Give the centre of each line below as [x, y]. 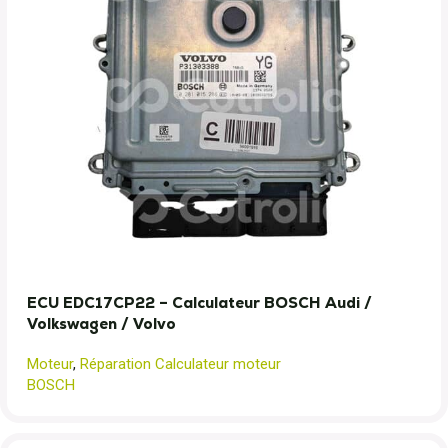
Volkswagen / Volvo [101, 323]
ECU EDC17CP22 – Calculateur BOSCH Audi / [199, 302]
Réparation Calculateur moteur [180, 364]
